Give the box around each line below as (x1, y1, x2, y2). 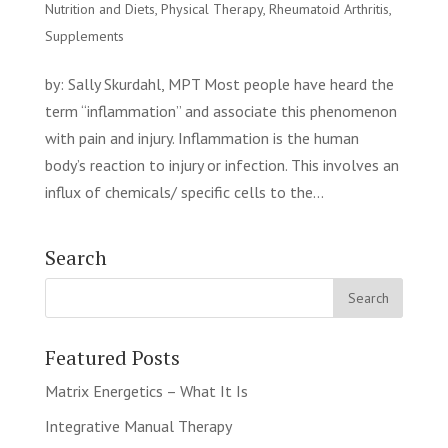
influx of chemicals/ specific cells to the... (44, 182, 324, 202)
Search (44, 244, 107, 271)
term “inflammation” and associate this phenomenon (44, 101, 397, 121)
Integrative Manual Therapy (44, 416, 232, 436)
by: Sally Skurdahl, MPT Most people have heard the (44, 74, 394, 94)
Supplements (44, 27, 124, 45)
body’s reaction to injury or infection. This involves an (44, 155, 399, 175)
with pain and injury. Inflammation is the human (44, 128, 359, 148)
